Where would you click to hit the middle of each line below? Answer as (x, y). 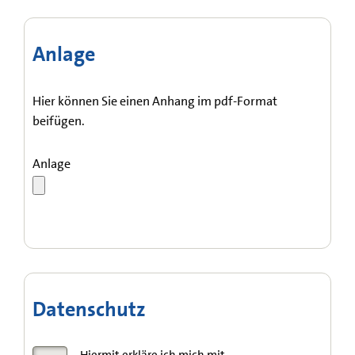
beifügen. (59, 121)
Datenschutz (89, 309)
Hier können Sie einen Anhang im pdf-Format (155, 101)
